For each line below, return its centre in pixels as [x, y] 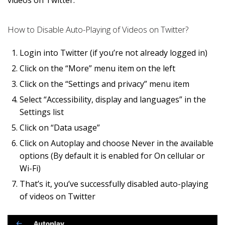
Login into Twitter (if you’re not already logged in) [114, 52]
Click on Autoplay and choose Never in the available [117, 143]
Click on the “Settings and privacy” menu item [104, 84]
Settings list [42, 112]
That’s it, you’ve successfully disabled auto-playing [114, 184]
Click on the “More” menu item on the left [97, 68]
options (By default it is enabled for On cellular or [112, 155]
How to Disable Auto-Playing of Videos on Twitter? [98, 29]
